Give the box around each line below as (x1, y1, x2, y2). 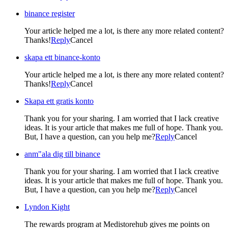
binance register (24, 9, 75, 18)
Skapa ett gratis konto (24, 96, 94, 105)
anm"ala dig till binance (24, 149, 100, 158)
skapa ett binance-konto (24, 52, 100, 62)
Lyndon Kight (24, 202, 70, 211)
